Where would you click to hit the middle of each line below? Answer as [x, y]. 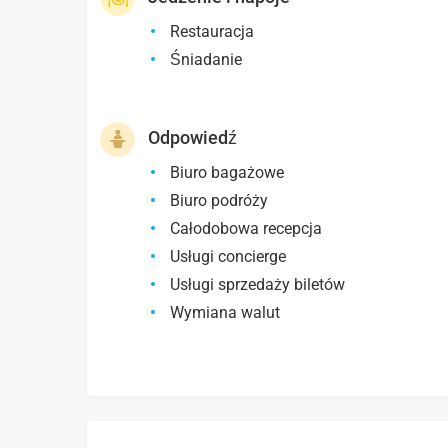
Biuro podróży [219, 201]
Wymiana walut [225, 313]
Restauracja [212, 32]
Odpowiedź [193, 138]
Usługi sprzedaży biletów [258, 285]
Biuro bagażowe [227, 173]
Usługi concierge [228, 257]
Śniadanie [206, 60]
